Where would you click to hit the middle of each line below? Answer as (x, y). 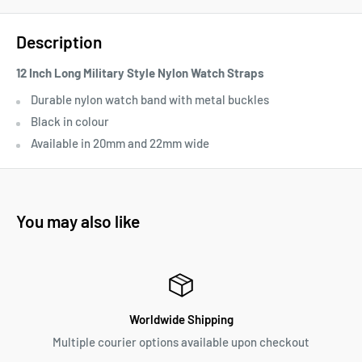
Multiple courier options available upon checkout (181, 341)
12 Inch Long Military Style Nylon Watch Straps (140, 73)
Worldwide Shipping (181, 319)
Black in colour (70, 121)
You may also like (78, 221)
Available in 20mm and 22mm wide (120, 143)
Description (59, 41)
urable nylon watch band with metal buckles (154, 99)
